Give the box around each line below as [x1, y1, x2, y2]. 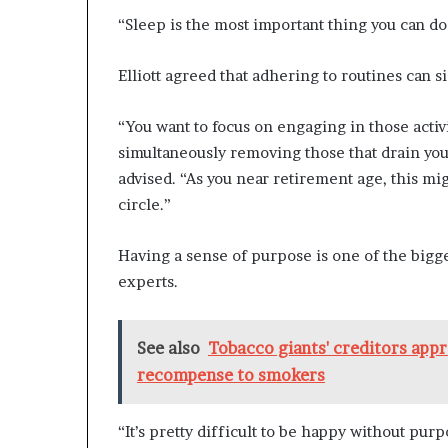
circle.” [118, 194, 171, 214]
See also [137, 337, 200, 358]
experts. [118, 271, 178, 291]
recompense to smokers [137, 364, 325, 385]
